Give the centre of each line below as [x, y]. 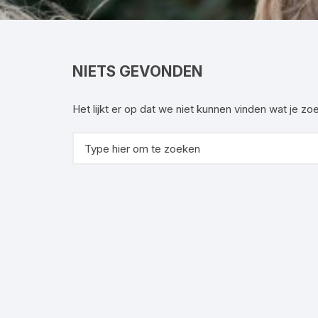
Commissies [160, 10]
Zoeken [91, 139]
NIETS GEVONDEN [138, 71]
